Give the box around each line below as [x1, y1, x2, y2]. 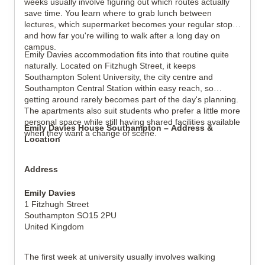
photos [54, 56, 80, 66]
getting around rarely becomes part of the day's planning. [24, 95, 238, 104]
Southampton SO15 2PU [24, 211, 117, 220]
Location [24, 134, 60, 144]
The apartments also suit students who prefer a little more [24, 106, 240, 115]
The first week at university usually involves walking [24, 252, 215, 261]
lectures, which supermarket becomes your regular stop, [24, 20, 235, 29]
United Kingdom [24, 222, 84, 231]
